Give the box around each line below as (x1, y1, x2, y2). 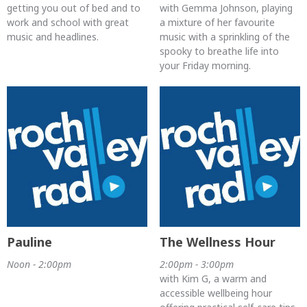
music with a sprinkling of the (159, 29, 290, 43)
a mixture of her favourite (159, 15, 275, 29)
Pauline (7, 234, 52, 251)
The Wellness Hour (159, 234, 275, 251)
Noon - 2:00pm (7, 258, 71, 271)
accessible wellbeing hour (159, 286, 272, 300)
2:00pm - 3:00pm (159, 258, 234, 271)
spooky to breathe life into (159, 44, 279, 58)
